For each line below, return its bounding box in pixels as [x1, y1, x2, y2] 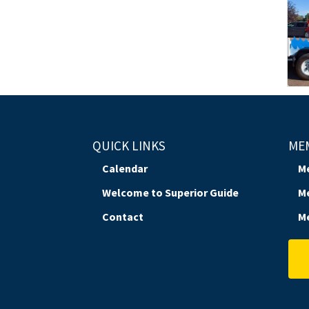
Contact [102, 210, 144, 224]
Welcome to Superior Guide [102, 186, 239, 200]
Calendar [102, 161, 148, 176]
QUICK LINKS [92, 137, 166, 154]
